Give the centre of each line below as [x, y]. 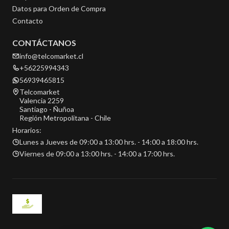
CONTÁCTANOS [44, 42]
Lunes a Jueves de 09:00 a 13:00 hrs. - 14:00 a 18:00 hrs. [109, 142]
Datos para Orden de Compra [59, 9]
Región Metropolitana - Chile [65, 118]
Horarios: [27, 130]
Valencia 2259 [42, 101]
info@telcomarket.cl [51, 56]
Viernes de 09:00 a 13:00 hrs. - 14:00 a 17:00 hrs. [97, 154]
